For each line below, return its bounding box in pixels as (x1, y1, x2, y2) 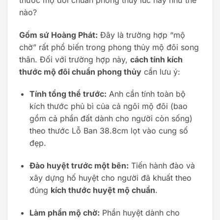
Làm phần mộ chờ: (29, 207, 100, 218)
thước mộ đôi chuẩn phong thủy (19, 66, 141, 77)
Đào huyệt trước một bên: (29, 161, 129, 171)
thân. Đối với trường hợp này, (19, 54, 130, 64)
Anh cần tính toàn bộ (106, 89, 186, 99)
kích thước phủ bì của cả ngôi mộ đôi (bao (29, 101, 188, 111)
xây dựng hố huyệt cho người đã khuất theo (29, 173, 192, 183)
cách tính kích (130, 54, 183, 64)
